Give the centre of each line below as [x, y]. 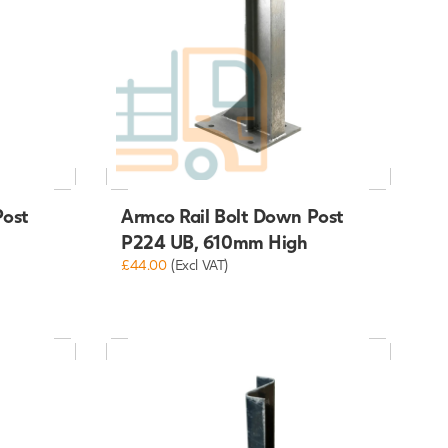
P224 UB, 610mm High [214, 242]
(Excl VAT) [199, 265]
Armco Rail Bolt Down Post [232, 216]
